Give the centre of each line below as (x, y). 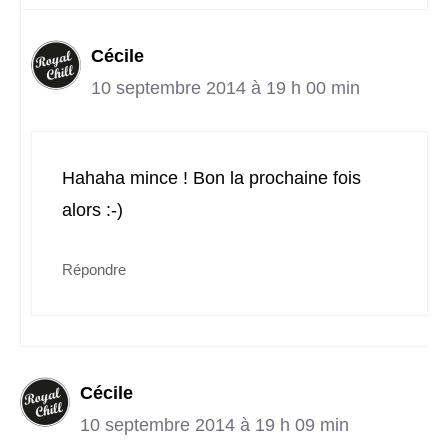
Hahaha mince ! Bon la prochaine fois (211, 178)
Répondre (94, 270)
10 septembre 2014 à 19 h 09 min (214, 425)
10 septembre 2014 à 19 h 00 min (225, 88)
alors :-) (92, 210)
